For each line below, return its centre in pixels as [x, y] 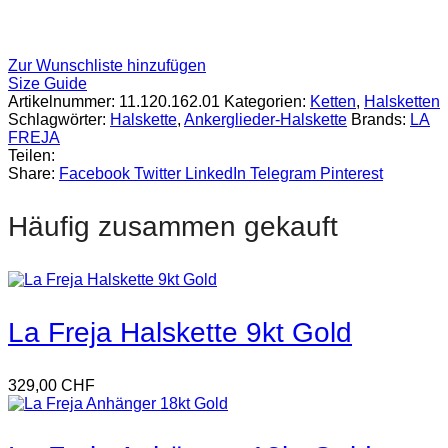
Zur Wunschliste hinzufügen [107, 65]
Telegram [283, 173]
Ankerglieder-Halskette [265, 119]
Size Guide [47, 83]
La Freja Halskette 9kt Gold [180, 332]
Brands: [380, 119]
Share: [31, 173]
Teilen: [31, 155]
